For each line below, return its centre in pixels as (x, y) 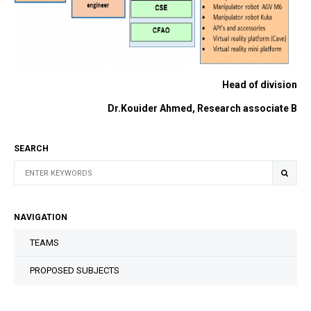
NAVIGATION (41, 217)
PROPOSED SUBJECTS (75, 270)
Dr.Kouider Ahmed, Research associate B (201, 108)
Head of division (260, 85)
